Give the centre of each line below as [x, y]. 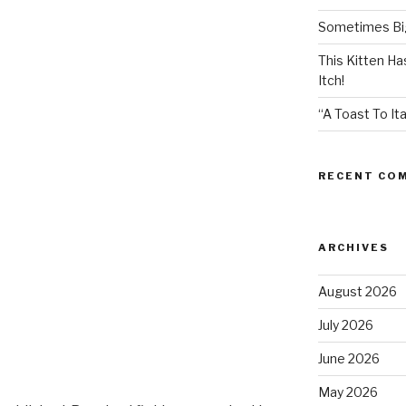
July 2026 [345, 325]
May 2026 [348, 392]
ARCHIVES [353, 248]
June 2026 [348, 359]
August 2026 [357, 292]
